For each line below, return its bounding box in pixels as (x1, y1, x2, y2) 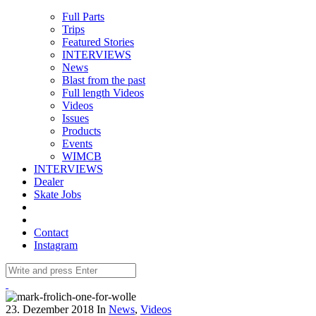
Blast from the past (62, 73, 145, 86)
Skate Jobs (34, 188, 81, 200)
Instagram (34, 238, 78, 251)
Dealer (34, 175, 63, 188)
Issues (62, 111, 89, 124)
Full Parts (62, 10, 104, 23)
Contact (34, 226, 68, 238)
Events (62, 137, 92, 150)
